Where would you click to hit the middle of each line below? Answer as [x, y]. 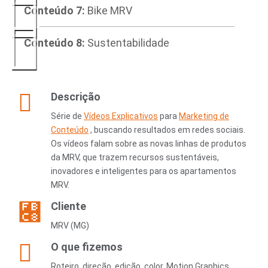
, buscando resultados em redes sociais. [167, 130]
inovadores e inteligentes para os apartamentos [144, 171]
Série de [67, 116]
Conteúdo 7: [54, 10]
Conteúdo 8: [54, 42]
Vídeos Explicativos [121, 116]
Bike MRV [109, 10]
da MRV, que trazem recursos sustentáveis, [135, 157]
